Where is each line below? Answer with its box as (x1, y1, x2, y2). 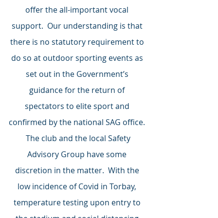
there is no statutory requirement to (10, 36, 146, 48)
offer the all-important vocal (25, 4, 130, 16)
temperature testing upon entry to (13, 197, 143, 208)
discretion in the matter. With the (15, 165, 141, 176)
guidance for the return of (29, 85, 127, 96)
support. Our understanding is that (11, 20, 145, 32)
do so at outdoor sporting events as (11, 53, 145, 64)
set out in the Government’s (25, 69, 130, 80)
